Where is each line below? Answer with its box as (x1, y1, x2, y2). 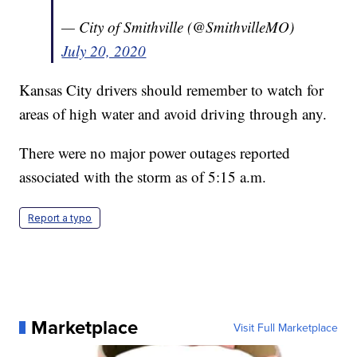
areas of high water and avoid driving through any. (19, 103, 328, 124)
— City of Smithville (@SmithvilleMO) (61, 16, 295, 37)
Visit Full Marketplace (233, 319, 338, 335)
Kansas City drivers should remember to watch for (19, 79, 324, 100)
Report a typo (28, 211, 92, 224)
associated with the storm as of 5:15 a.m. (19, 166, 267, 186)
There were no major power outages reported (19, 142, 291, 163)
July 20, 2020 (61, 40, 147, 61)
